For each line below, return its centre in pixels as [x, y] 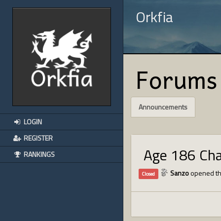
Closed [148, 174]
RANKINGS [38, 154]
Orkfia [154, 17]
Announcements [163, 107]
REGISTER [37, 138]
